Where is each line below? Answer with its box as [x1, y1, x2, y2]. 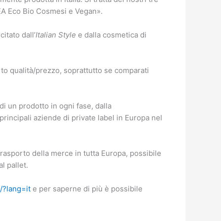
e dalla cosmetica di [76, 30, 147, 40]
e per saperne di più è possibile [31, 184, 143, 194]
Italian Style [36, 30, 76, 40]
